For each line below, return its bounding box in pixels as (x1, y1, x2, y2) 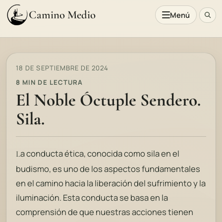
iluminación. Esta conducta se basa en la (16, 192, 168, 204)
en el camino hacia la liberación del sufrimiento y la (16, 177, 206, 189)
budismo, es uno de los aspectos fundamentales (16, 163, 201, 175)
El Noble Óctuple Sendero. (16, 89, 201, 111)
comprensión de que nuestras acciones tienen (16, 206, 194, 218)
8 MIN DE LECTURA (16, 77, 83, 87)
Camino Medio (29, 8, 96, 22)
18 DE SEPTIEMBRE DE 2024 (16, 63, 109, 72)
